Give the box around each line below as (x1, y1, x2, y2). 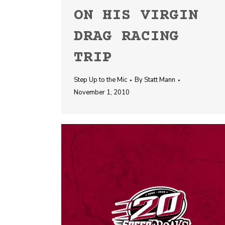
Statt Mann (144, 75, 175, 84)
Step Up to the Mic (74, 75, 127, 84)
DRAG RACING (74, 28, 179, 46)
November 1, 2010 (74, 88, 130, 97)
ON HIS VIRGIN (74, 7, 198, 25)
